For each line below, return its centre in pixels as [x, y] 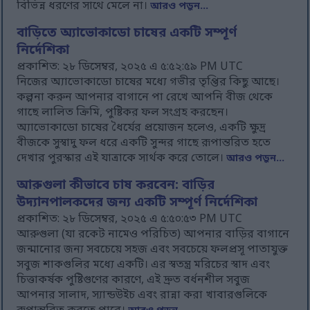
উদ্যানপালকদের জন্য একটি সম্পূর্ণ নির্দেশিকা [137, 203]
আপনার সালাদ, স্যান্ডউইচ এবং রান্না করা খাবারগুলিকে [142, 296]
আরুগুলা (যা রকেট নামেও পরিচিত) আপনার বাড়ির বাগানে [153, 235]
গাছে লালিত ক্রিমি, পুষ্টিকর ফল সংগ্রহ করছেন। [123, 113]
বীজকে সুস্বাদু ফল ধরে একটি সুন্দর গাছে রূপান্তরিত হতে [144, 144]
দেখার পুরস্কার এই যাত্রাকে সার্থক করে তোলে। [122, 159]
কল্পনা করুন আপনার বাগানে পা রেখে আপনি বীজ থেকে [145, 98]
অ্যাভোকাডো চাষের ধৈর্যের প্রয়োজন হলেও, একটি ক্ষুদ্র [142, 128]
